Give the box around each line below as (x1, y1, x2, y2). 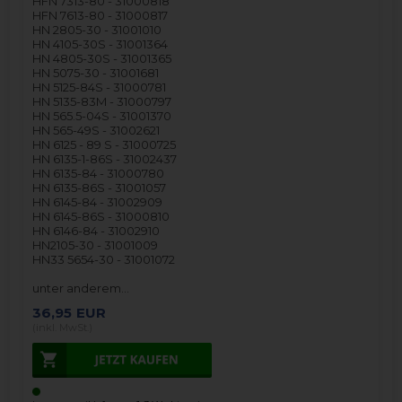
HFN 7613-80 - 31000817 (32, 8, 169, 23)
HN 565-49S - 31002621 (32, 123, 161, 138)
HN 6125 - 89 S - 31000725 (32, 137, 177, 153)
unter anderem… (32, 281, 130, 296)
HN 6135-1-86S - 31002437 (32, 152, 178, 167)
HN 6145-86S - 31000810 (32, 209, 170, 224)
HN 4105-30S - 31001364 (32, 37, 169, 52)
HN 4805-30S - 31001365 (32, 51, 172, 66)
